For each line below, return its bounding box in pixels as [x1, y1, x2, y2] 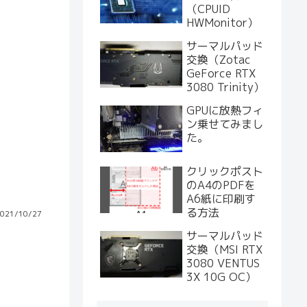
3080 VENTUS [186, 256, 260, 271]
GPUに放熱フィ [186, 103, 263, 118]
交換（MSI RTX [186, 242, 262, 257]
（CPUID [186, 1, 230, 16]
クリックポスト [186, 164, 263, 179]
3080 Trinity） [186, 79, 265, 95]
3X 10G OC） [186, 269, 256, 284]
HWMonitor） [186, 15, 258, 30]
